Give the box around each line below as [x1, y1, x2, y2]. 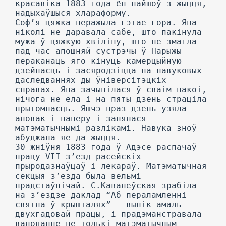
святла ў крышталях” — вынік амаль [15, 200, 182, 209]
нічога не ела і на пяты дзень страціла [15, 94, 207, 104]
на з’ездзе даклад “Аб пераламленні [15, 190, 187, 200]
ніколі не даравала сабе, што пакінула [15, 27, 202, 37]
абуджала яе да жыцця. [15, 133, 121, 142]
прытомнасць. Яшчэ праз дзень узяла [15, 104, 187, 114]
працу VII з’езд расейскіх [15, 152, 141, 161]
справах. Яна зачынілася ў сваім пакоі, [15, 85, 207, 94]
